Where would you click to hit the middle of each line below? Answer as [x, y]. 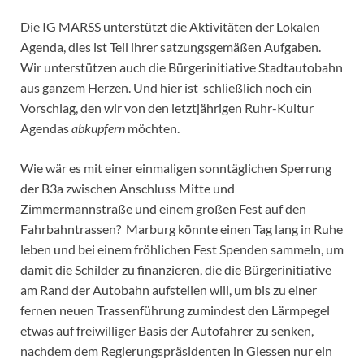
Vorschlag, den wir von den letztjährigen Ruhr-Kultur [167, 108]
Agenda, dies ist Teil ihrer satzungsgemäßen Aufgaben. [171, 47]
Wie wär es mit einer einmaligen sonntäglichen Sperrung [176, 168]
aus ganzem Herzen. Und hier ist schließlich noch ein [166, 88]
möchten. [152, 128]
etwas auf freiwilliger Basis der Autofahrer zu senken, [167, 331]
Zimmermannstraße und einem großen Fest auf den [163, 209]
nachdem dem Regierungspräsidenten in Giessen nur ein [176, 351]
